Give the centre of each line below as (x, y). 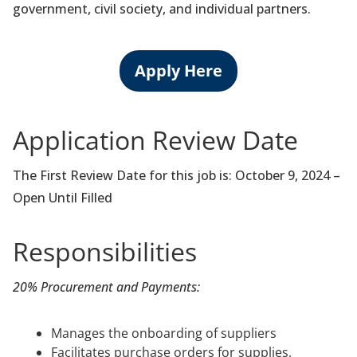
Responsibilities (105, 251)
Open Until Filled (63, 197)
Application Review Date (155, 139)
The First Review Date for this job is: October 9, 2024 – (177, 175)
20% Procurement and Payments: (106, 286)
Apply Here (178, 71)
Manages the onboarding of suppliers (164, 333)
